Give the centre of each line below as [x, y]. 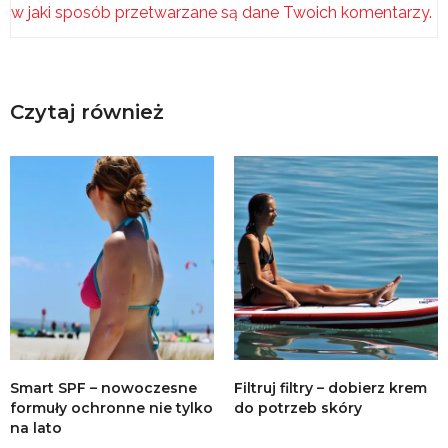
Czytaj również [87, 112]
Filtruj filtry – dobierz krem [330, 388]
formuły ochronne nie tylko [111, 408]
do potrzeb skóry [298, 408]
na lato [36, 428]
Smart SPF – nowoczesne [103, 388]
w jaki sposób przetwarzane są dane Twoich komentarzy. [221, 12]
